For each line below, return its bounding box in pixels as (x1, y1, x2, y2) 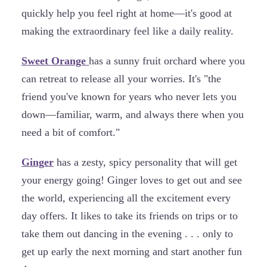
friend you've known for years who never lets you (21, 91, 237, 103)
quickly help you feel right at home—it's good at (21, 7, 232, 19)
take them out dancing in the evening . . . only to (21, 228, 233, 240)
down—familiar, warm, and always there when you (21, 108, 244, 120)
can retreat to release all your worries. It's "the (21, 73, 221, 85)
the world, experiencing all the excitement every (21, 192, 231, 204)
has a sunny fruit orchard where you (89, 55, 245, 67)
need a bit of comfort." (21, 126, 120, 138)
